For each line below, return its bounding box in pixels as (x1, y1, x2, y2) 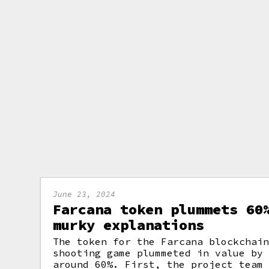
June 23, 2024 (53, 189, 116, 199)
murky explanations (53, 216, 205, 234)
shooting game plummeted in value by (53, 247, 264, 259)
